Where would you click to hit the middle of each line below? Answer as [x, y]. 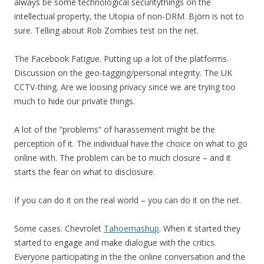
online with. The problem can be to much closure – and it [123, 158]
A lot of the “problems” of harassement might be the [115, 129]
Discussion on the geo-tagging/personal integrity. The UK [123, 73]
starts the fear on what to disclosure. [85, 172]
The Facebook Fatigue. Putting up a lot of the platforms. [121, 59]
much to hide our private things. [75, 101]
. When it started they [200, 228]
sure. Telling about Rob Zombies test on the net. [106, 30]
